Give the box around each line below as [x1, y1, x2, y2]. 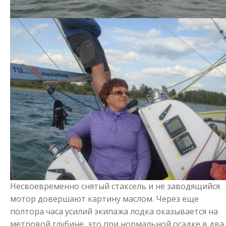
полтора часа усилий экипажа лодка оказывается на [10, 206, 218, 217]
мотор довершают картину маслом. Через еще [10, 193, 199, 205]
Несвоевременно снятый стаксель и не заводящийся [10, 181, 220, 192]
